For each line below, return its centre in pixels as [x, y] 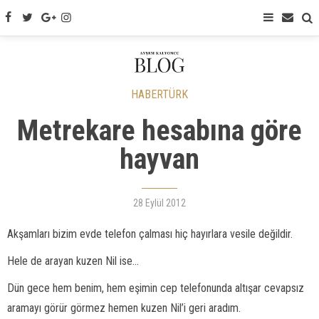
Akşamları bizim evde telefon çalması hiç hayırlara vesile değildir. [150, 234]
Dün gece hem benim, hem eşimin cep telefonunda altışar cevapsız [156, 288]
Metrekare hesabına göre [159, 131]
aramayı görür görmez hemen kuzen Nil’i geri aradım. [124, 308]
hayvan [159, 159]
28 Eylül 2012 [159, 203]
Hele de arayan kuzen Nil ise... [73, 261]
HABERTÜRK [159, 94]
